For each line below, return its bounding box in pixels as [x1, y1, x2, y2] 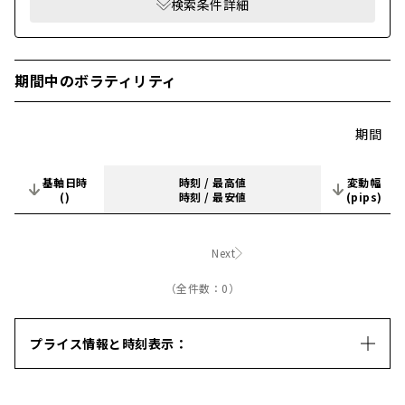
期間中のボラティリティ [14, 70, 177, 91]
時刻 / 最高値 [178, 174, 247, 190]
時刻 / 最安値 [178, 188, 247, 204]
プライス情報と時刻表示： [30, 334, 187, 353]
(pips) [345, 188, 382, 204]
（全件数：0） [165, 280, 240, 296]
